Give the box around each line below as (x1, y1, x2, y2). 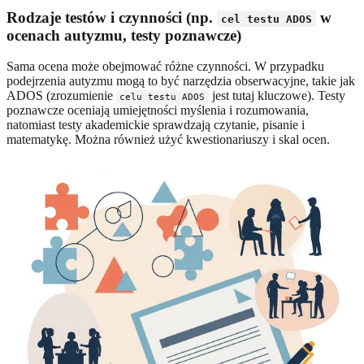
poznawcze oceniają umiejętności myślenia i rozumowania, (6, 103, 309, 118)
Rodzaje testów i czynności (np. (6, 8, 217, 26)
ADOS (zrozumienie (6, 89, 116, 103)
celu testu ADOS (119, 92, 206, 103)
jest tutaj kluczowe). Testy (208, 89, 345, 103)
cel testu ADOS (221, 12, 313, 25)
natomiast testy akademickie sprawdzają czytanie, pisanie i (6, 118, 305, 132)
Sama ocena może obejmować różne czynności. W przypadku (6, 59, 324, 74)
